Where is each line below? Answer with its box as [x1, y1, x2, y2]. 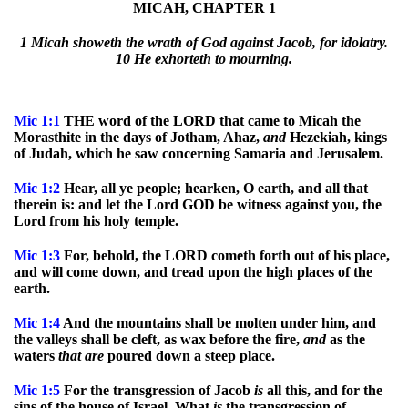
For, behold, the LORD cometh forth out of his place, [60, 248, 390, 263]
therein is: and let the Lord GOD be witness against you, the [14, 197, 382, 212]
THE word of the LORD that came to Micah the [60, 113, 361, 128]
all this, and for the [263, 382, 382, 398]
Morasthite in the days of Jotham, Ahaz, [14, 129, 263, 145]
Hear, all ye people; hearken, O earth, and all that [60, 180, 368, 196]
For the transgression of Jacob [60, 382, 254, 398]
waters [14, 348, 58, 363]
